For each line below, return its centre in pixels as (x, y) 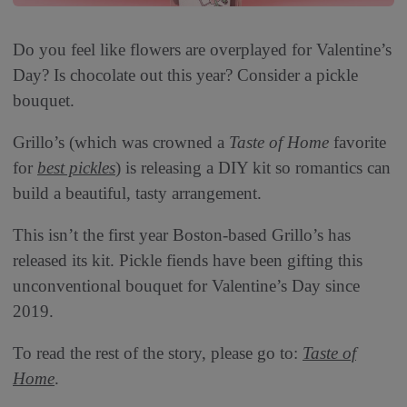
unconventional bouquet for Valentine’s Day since (186, 285)
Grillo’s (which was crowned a (121, 142)
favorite (357, 142)
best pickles (76, 167)
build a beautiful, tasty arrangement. (137, 193)
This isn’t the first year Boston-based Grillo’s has (182, 234)
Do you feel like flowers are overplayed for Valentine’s (202, 49)
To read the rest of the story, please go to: (158, 352)
